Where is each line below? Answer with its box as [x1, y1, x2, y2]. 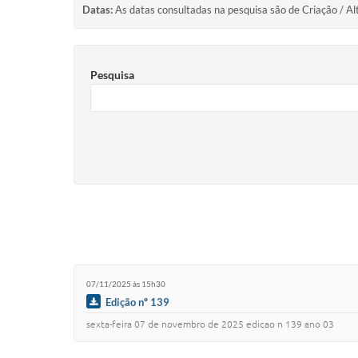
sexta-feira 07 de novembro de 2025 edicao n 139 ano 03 [86, 319, 334, 330]
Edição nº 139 [105, 295, 169, 308]
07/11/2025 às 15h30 [86, 278, 165, 288]
